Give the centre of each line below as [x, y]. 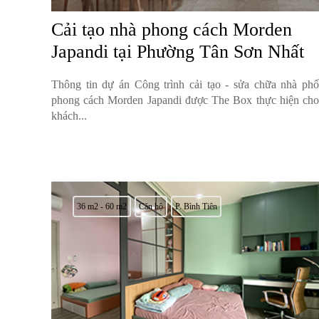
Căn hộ [151, 207]
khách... [69, 116]
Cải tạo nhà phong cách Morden [172, 30]
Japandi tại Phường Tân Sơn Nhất [178, 52]
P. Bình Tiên [196, 207]
